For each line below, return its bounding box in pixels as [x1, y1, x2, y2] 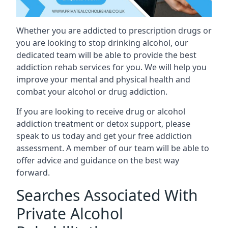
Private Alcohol [16, 203, 123, 224]
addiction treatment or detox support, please [16, 118, 190, 129]
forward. [16, 167, 50, 178]
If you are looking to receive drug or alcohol [16, 106, 185, 117]
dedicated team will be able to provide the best [16, 49, 196, 61]
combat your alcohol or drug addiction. [16, 86, 167, 97]
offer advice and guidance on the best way [16, 155, 179, 166]
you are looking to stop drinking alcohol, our [16, 37, 188, 48]
